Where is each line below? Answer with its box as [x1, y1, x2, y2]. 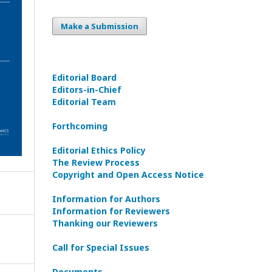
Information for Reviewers [52, 205, 170, 217]
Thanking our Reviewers [52, 217, 158, 229]
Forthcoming [52, 120, 107, 132]
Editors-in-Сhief [52, 84, 121, 95]
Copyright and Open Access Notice [52, 169, 204, 180]
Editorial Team [52, 96, 116, 107]
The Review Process [52, 157, 140, 168]
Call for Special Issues [52, 242, 149, 253]
